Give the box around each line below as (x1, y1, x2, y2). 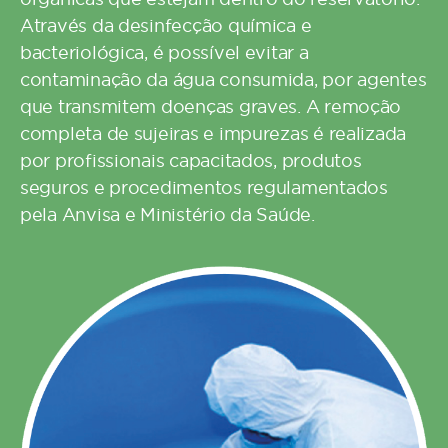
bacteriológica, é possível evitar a (20, 43, 309, 62)
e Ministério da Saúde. (120, 205, 315, 224)
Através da (20, 16, 119, 35)
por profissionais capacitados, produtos (20, 151, 362, 170)
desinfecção (118, 16, 224, 35)
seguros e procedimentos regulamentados (20, 178, 388, 197)
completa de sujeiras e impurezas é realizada (20, 124, 407, 143)
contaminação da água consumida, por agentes (20, 70, 427, 89)
